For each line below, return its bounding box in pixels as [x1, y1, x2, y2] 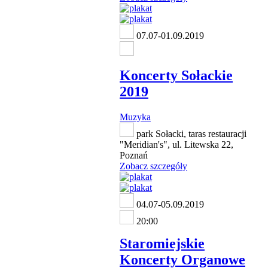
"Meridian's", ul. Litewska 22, [120, 139, 233, 150]
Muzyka [120, 111, 151, 122]
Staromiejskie [120, 236, 205, 252]
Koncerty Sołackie [120, 67, 233, 83]
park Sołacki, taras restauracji [134, 128, 246, 139]
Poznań [120, 150, 148, 160]
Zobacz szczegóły [120, 160, 187, 171]
